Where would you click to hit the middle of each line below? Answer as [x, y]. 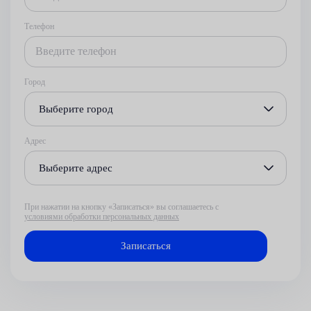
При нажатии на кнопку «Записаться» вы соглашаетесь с [121, 207]
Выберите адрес [76, 168]
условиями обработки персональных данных [102, 216]
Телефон [39, 26]
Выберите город [76, 109]
